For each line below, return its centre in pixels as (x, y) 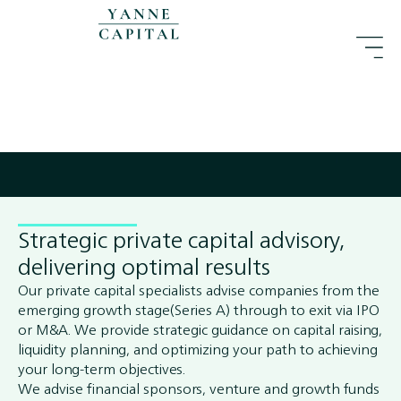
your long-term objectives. (102, 369)
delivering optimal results (144, 266)
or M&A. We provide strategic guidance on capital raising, (200, 329)
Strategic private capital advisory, (181, 239)
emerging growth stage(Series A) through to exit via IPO (199, 310)
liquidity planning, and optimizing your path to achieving (198, 349)
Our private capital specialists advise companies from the (199, 290)
